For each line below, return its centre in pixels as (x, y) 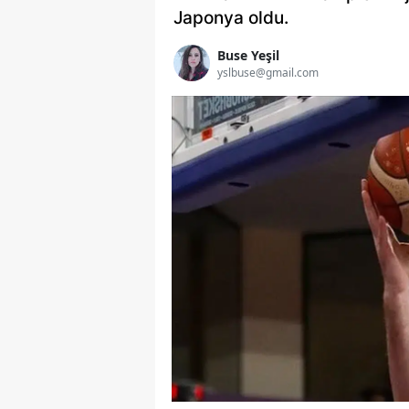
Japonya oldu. (231, 18)
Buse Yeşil (248, 55)
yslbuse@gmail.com (268, 72)
